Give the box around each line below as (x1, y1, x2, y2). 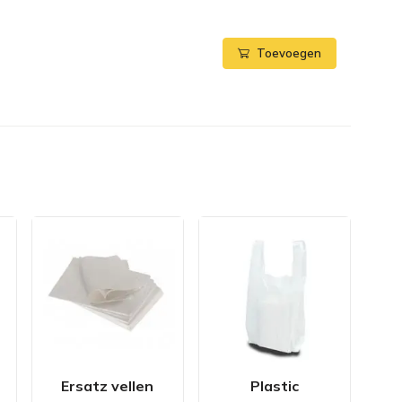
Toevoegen (257, 46, 321, 61)
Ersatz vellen (61, 377, 154, 396)
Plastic (249, 377, 299, 396)
